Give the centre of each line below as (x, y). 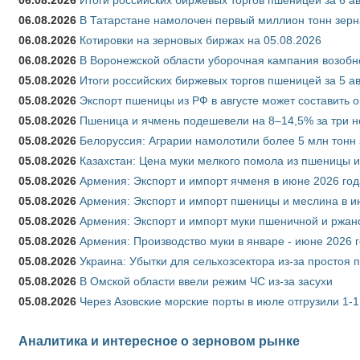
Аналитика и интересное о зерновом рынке (159, 340)
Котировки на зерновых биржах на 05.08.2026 (200, 40)
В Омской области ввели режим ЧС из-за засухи (206, 281)
